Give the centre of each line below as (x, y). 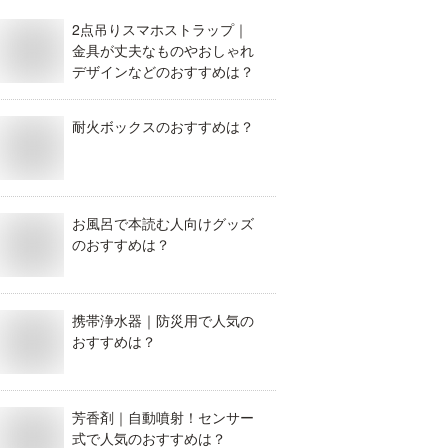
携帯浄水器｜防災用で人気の (163, 320)
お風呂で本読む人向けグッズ (163, 223)
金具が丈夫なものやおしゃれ (163, 50)
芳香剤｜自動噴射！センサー (163, 417)
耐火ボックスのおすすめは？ (163, 126)
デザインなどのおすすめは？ (163, 71)
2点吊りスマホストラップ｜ (160, 29)
